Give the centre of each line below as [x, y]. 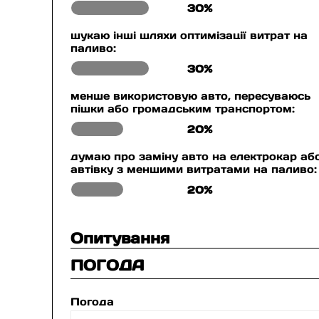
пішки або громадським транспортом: [183, 109]
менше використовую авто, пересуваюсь [191, 96]
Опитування [120, 238]
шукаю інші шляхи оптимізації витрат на [189, 35]
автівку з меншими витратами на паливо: [194, 169]
